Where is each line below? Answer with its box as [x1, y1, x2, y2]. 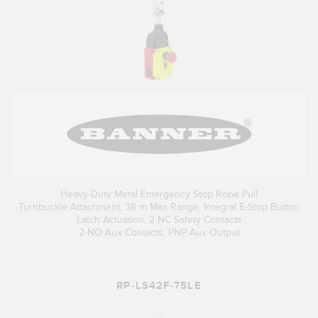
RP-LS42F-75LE [116, 279, 202, 293]
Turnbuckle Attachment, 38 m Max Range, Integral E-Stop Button [18, 201, 300, 214]
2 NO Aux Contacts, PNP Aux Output [78, 226, 240, 239]
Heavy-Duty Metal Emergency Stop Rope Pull [60, 188, 258, 201]
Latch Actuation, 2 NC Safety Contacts [76, 214, 242, 226]
